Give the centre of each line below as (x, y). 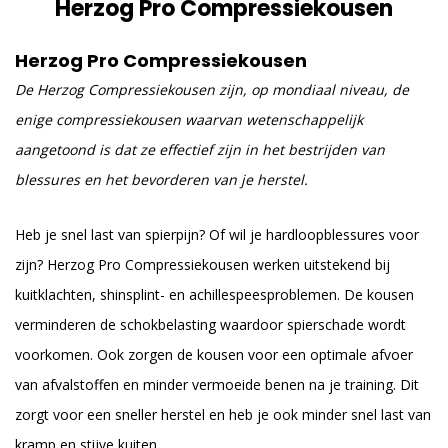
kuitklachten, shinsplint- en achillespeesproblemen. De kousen (214, 295)
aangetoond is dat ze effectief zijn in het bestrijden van (200, 149)
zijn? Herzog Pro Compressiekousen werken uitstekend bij (202, 265)
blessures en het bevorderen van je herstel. (161, 179)
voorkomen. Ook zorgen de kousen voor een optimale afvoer (214, 355)
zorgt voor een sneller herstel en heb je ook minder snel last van (223, 415)
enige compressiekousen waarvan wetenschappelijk (189, 119)
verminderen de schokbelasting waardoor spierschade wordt (210, 325)
